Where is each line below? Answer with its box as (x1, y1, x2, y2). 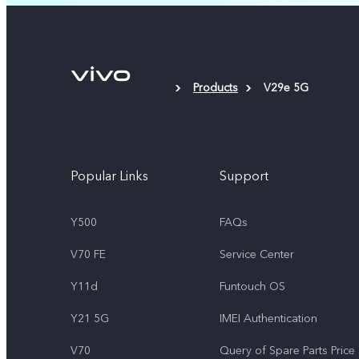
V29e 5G (264, 79, 309, 95)
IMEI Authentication (220, 310, 317, 326)
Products (193, 79, 238, 95)
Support (220, 167, 268, 185)
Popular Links (71, 167, 148, 185)
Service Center (220, 246, 294, 262)
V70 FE (71, 246, 106, 262)
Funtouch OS (220, 278, 285, 294)
